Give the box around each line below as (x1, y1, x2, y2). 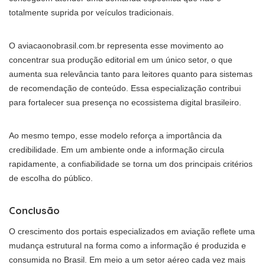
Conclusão (9, 204, 60, 217)
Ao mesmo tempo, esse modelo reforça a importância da (9, 131, 222, 141)
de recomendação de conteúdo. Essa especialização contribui (9, 83, 241, 93)
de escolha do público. (9, 173, 93, 183)
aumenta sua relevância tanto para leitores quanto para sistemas (9, 69, 253, 79)
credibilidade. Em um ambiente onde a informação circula (9, 145, 224, 155)
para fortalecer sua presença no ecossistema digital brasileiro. (9, 98, 241, 108)
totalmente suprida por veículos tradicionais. (9, 8, 174, 18)
